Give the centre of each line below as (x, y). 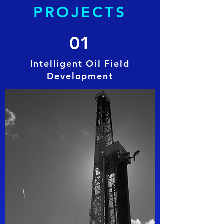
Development (80, 76)
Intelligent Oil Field (80, 64)
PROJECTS (80, 12)
